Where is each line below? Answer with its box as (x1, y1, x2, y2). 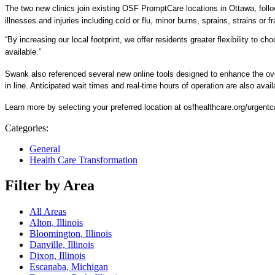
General (29, 143, 60, 154)
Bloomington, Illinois (29, 228, 112, 239)
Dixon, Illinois (29, 250, 85, 261)
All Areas (29, 206, 66, 217)
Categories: (5, 122, 48, 133)
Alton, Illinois (29, 217, 83, 228)
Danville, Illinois (29, 239, 94, 250)
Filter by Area (5, 177, 95, 194)
